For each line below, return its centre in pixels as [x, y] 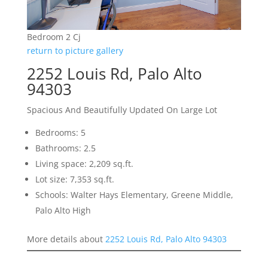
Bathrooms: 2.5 [65, 148]
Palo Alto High [63, 211]
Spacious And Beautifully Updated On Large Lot [122, 110]
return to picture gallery [75, 51]
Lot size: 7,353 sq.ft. [74, 179]
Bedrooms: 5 [60, 133]
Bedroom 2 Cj [54, 37]
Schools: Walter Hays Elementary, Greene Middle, [134, 195]
